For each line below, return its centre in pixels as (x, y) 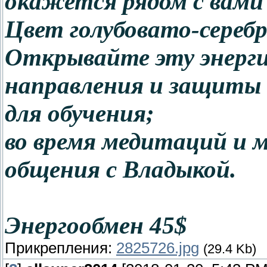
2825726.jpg (158, 248)
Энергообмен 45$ (96, 226)
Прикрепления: (60, 248)
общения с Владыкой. (120, 170)
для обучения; (80, 114)
